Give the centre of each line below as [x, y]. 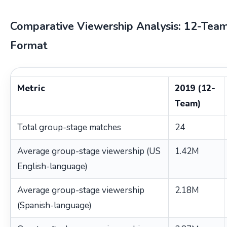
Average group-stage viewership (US [89, 151]
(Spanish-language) [54, 205]
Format [29, 45]
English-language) [52, 166]
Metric [31, 88]
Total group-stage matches [69, 127]
